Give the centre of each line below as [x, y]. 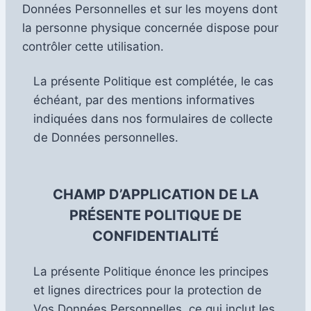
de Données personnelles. [106, 137]
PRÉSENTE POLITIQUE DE [155, 215]
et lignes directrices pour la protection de [148, 290]
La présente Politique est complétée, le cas [153, 81]
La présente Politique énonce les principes [151, 271]
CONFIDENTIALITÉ [155, 236]
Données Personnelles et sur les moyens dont [150, 9]
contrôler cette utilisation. [93, 46]
